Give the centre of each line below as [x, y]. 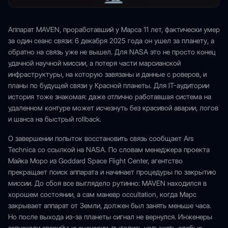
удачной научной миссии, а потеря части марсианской [94, 63]
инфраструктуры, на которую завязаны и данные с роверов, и [107, 74]
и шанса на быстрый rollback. [55, 119]
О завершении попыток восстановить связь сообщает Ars [101, 138]
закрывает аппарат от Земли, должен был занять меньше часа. [110, 206]
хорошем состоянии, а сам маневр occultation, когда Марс [102, 194]
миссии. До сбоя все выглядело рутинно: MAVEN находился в [107, 183]
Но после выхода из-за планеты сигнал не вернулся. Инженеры [110, 217]
